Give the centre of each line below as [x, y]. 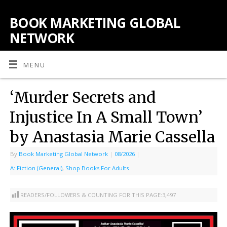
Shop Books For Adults [97, 168]
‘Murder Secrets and [83, 97]
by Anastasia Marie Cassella [112, 137]
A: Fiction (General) [36, 168]
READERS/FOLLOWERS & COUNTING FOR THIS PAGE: [91, 195]
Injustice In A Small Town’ [106, 117]
